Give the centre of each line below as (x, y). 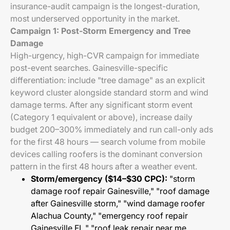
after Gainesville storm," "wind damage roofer (118, 203)
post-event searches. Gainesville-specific (89, 68)
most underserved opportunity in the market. (95, 18)
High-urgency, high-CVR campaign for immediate (105, 55)
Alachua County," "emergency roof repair (109, 216)
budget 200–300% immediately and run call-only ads (112, 129)
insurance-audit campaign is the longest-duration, (105, 6)
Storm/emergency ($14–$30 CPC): (99, 179)
